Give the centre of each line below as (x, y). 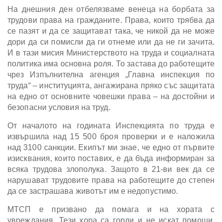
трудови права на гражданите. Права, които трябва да (111, 20)
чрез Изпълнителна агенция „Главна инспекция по (111, 74)
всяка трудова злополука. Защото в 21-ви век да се (111, 169)
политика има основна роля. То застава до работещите (111, 63)
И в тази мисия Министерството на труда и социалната (111, 53)
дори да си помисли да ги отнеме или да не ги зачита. (111, 42)
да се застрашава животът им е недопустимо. (93, 191)
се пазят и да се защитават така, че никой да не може (111, 31)
